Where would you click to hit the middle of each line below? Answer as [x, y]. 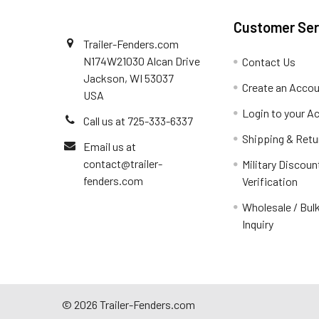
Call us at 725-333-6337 [138, 120]
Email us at [110, 146]
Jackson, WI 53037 [129, 78]
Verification [270, 181]
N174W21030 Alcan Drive [142, 61]
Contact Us [269, 61]
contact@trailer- [123, 163]
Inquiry [258, 224]
